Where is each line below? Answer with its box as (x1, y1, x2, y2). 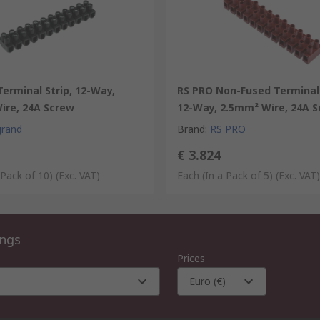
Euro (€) (189, 274, 226, 288)
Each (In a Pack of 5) (177, 169, 273, 182)
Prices (177, 251, 205, 265)
